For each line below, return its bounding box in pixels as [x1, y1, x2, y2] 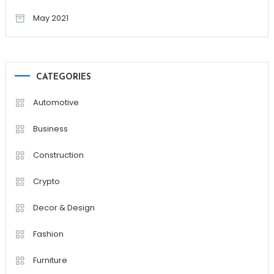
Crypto [32, 175, 60, 187]
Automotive [32, 96, 79, 108]
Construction [32, 149, 84, 161]
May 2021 [32, 12, 68, 24]
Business [32, 122, 68, 135]
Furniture [32, 254, 67, 266]
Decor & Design [32, 201, 95, 213]
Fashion [32, 228, 64, 240]
